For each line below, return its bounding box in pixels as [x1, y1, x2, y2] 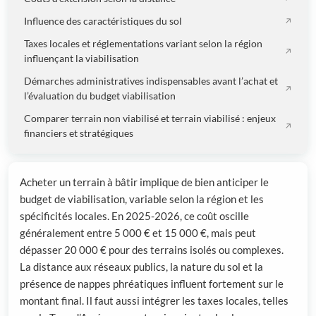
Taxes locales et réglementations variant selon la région [24, 38, 263, 50]
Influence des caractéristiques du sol [24, 15, 183, 27]
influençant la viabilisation [24, 53, 140, 65]
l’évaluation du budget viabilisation [24, 90, 176, 102]
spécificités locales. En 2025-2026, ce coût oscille [20, 209, 249, 223]
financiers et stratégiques [24, 128, 134, 140]
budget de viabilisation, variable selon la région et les [20, 193, 264, 206]
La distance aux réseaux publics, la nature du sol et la [20, 260, 263, 274]
